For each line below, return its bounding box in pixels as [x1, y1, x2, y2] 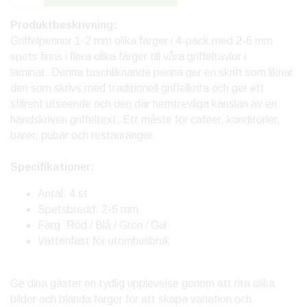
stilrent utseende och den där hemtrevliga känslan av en [10, 98, 277, 110]
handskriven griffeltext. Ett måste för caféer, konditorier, [10, 114, 280, 126]
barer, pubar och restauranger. [10, 130, 156, 142]
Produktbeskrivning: [10, 19, 117, 32]
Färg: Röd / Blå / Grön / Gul [38, 219, 167, 232]
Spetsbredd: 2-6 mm [38, 204, 138, 216]
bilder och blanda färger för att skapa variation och [10, 293, 251, 306]
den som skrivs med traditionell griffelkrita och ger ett [10, 82, 265, 95]
